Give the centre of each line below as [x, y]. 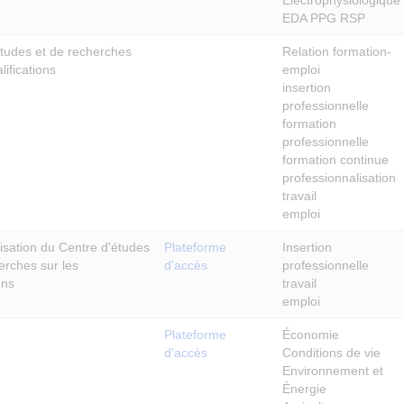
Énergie [304, 388]
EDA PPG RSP [324, 18]
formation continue [335, 159]
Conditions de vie [331, 352]
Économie [311, 334]
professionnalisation [339, 177]
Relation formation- [337, 51]
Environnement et [333, 370]
